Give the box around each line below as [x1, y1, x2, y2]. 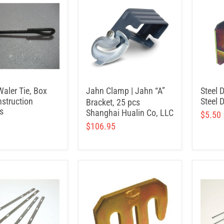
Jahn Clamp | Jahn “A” [86, 85, 165, 96]
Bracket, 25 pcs [86, 97, 140, 107]
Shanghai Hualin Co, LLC [86, 107, 173, 118]
